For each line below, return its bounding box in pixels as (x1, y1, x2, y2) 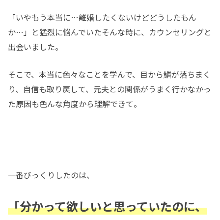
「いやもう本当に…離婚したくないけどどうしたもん (8, 11, 196, 23)
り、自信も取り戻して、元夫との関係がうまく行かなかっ (8, 82, 211, 95)
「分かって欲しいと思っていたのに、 (8, 197, 207, 215)
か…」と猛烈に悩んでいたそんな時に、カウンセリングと (8, 26, 212, 38)
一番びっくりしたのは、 (8, 169, 94, 181)
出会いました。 (8, 40, 63, 53)
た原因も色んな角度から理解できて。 (8, 97, 141, 110)
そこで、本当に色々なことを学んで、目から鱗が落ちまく (8, 68, 211, 80)
